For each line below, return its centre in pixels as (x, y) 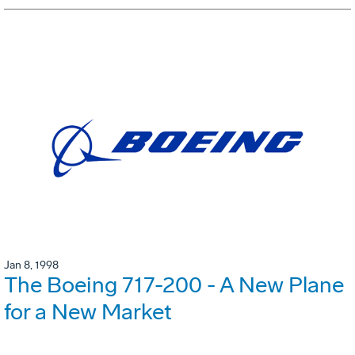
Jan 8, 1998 (31, 265)
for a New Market (88, 311)
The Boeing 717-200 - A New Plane (174, 284)
